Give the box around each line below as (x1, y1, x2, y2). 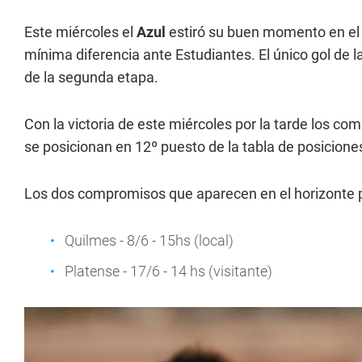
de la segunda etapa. (24, 68, 158, 86)
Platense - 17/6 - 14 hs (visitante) (65, 262, 272, 280)
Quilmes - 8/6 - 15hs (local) (65, 231, 234, 249)
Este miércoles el (24, 23, 137, 40)
